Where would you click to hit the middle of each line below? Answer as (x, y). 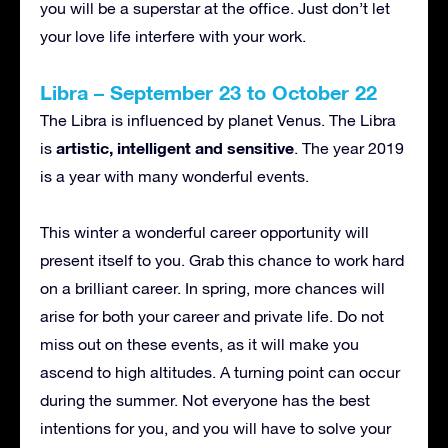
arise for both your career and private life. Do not (212, 315)
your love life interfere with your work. (173, 35)
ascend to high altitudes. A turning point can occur (220, 371)
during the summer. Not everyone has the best (205, 399)
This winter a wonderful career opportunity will (204, 231)
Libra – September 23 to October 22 (208, 91)
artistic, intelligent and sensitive (175, 147)
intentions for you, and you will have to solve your (215, 427)
